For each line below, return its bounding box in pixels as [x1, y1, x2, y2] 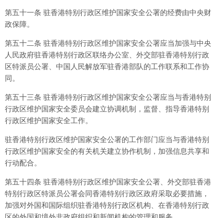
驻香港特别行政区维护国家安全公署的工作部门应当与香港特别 [5, 135, 209, 144]
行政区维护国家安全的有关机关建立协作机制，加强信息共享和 [5, 147, 209, 155]
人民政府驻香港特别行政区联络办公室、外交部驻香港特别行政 [5, 51, 209, 59]
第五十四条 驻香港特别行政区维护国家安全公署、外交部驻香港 [5, 178, 211, 186]
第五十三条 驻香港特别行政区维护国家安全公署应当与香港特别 [5, 93, 211, 101]
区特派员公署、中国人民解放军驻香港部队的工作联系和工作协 [5, 62, 209, 71]
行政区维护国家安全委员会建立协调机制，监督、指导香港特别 [5, 105, 209, 113]
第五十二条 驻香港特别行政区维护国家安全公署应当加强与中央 [5, 39, 211, 47]
